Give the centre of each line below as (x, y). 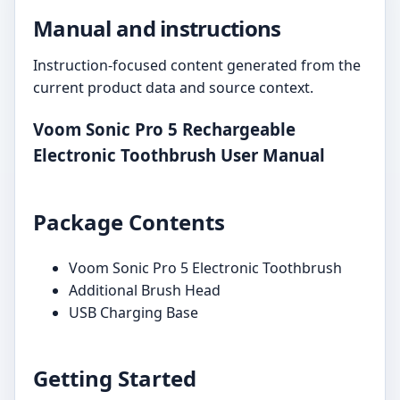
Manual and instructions (157, 28)
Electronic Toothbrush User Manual (179, 154)
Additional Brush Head (145, 290)
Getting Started (115, 378)
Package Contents (129, 221)
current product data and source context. (173, 87)
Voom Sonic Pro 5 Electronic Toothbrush (205, 267)
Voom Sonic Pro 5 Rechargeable (164, 129)
